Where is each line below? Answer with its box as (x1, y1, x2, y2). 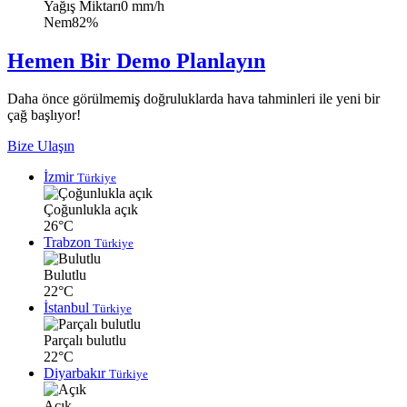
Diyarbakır (44, 365, 109, 382)
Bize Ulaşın (7, 138, 74, 154)
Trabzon (44, 234, 94, 251)
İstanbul (44, 300, 93, 316)
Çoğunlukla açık (44, 202, 138, 218)
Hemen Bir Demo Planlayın (7, 48, 265, 73)
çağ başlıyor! (7, 107, 81, 124)
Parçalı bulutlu (44, 333, 126, 349)
